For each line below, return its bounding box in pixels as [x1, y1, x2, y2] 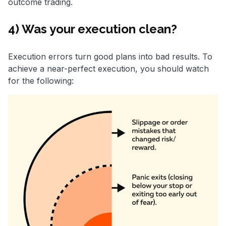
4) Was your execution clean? [8, 22, 177, 37]
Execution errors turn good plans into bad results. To [8, 51, 212, 62]
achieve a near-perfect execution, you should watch [8, 64, 209, 74]
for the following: [8, 76, 74, 86]
